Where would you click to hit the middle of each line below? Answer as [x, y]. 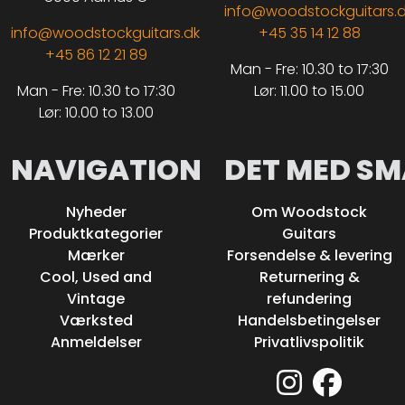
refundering [309, 299]
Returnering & [309, 278]
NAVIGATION [106, 170]
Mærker [96, 256]
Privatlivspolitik [309, 343]
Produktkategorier [96, 234]
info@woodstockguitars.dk [105, 33]
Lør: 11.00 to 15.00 [309, 91]
